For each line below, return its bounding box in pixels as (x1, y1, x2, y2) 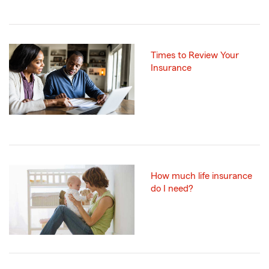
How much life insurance (151, 171, 252, 181)
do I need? (151, 183, 193, 193)
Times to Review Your (151, 50, 239, 61)
